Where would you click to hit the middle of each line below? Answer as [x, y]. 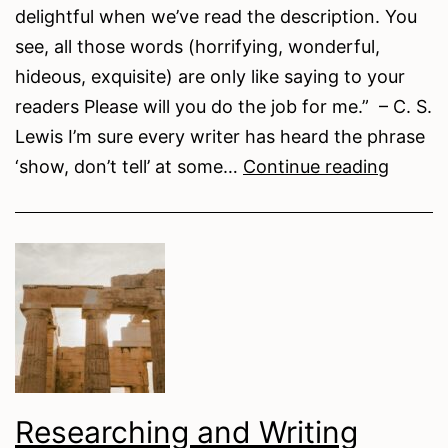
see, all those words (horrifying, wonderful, [197, 46]
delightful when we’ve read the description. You [216, 16]
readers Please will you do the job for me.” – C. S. [223, 106]
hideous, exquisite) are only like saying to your [210, 76]
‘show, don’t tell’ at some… [129, 166]
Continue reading [316, 166]
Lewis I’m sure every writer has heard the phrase [220, 136]
